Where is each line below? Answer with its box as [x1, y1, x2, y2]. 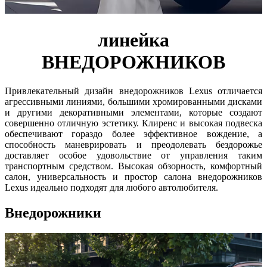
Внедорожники [5, 205, 101, 221]
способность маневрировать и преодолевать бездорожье [5, 139, 262, 150]
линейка [98, 29, 169, 51]
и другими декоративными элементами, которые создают [5, 107, 262, 118]
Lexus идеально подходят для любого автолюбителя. [5, 182, 218, 193]
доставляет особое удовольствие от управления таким [5, 150, 262, 161]
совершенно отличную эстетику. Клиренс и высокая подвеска [5, 118, 262, 129]
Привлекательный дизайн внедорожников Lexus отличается [5, 86, 262, 97]
